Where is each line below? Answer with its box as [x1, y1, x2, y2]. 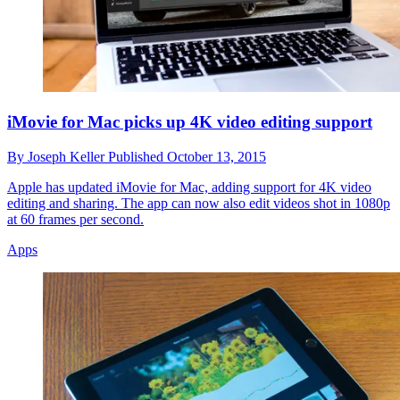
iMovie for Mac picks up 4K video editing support [7, 112, 372, 131]
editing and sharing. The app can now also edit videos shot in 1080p [7, 195, 390, 211]
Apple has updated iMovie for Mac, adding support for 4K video [7, 179, 371, 195]
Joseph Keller [28, 148, 108, 164]
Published [108, 148, 167, 164]
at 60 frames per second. [7, 211, 144, 227]
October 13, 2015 [167, 148, 266, 164]
